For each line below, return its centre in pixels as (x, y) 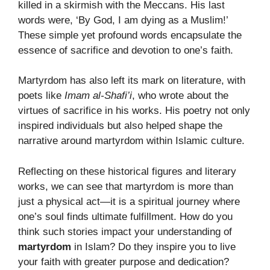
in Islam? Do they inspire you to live (153, 246)
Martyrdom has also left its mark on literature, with (132, 81)
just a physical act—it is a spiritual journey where (129, 201)
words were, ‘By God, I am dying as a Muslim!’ (123, 20)
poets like (41, 96)
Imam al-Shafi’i (98, 96)
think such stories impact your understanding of (125, 231)
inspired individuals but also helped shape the (120, 126)
